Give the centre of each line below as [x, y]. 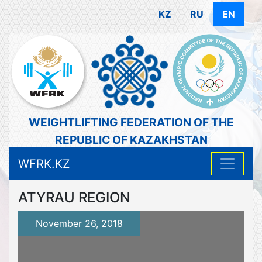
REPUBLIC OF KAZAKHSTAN [131, 140]
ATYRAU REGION [74, 197]
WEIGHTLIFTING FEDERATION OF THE [131, 122]
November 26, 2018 [79, 223]
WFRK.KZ [44, 164]
